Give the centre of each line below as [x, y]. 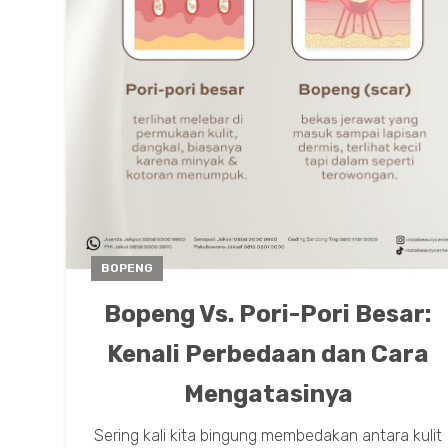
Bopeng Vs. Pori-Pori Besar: [268, 314]
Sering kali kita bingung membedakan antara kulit [268, 436]
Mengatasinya [268, 394]
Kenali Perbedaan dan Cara [268, 354]
